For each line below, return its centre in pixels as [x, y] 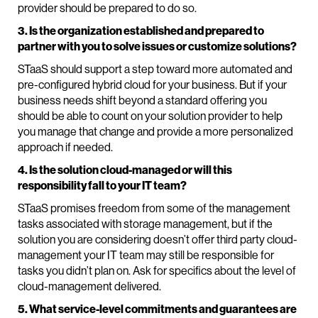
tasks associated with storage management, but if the [145, 224]
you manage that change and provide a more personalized [155, 132]
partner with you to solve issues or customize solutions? [157, 46]
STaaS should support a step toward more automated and [155, 69]
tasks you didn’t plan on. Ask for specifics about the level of [157, 271]
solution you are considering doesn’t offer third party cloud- [158, 240]
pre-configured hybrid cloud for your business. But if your [152, 85]
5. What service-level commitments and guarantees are [157, 309]
